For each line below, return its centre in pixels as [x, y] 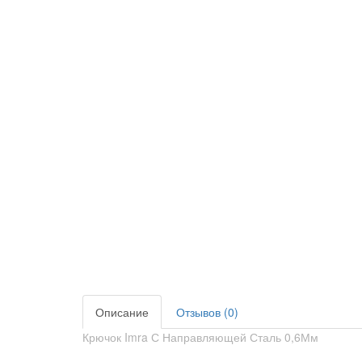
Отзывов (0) [207, 312]
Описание [122, 312]
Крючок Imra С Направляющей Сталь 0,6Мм [200, 337]
